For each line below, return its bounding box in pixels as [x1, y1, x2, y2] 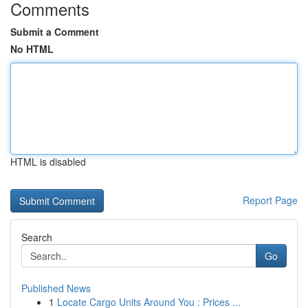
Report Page [243, 193, 298, 207]
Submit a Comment [10, 25, 99, 38]
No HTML [10, 42, 54, 56]
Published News [21, 281, 91, 295]
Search [21, 230, 52, 244]
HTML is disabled [10, 155, 86, 168]
